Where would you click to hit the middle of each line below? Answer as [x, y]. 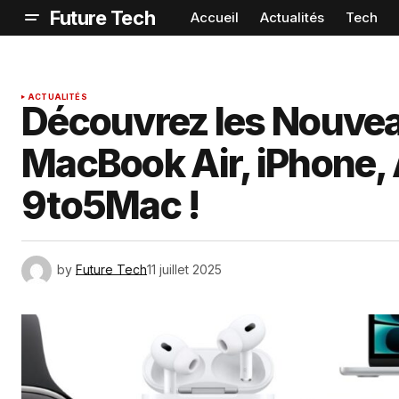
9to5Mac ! [111, 205]
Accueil [215, 18]
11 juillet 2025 [184, 269]
